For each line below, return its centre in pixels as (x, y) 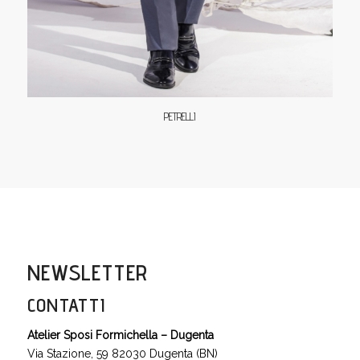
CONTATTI (66, 305)
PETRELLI (180, 116)
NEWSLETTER (87, 272)
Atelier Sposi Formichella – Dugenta (120, 335)
